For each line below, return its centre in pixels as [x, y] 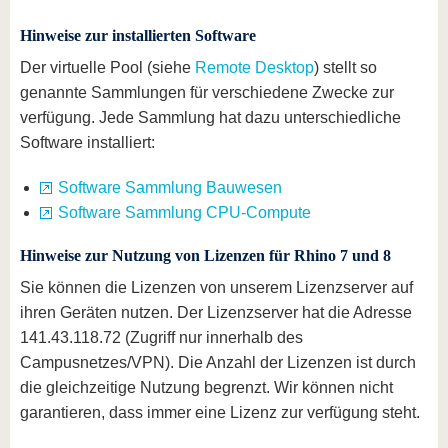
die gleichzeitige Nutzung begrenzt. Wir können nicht [206, 387]
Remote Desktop [254, 67]
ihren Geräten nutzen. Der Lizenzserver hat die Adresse [216, 312]
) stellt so [345, 67]
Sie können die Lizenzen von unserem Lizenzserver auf [216, 287]
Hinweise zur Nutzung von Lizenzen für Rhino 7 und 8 [205, 255]
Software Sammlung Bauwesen [170, 187]
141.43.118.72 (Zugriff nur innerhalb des [161, 337]
